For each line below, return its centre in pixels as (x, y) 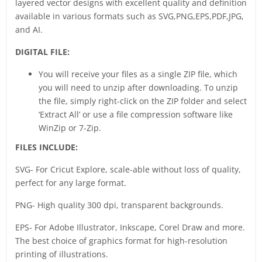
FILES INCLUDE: (46, 147)
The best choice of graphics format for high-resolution (121, 241)
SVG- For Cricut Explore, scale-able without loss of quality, (128, 170)
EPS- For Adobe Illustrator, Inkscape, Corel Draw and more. (130, 227)
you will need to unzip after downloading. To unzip (138, 88)
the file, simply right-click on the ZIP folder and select (143, 101)
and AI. (29, 30)
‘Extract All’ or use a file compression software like (136, 115)
